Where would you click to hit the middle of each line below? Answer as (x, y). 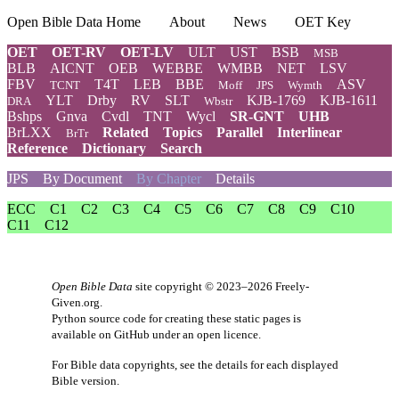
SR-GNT (257, 116)
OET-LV (147, 52)
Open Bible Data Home (74, 22)
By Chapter (169, 179)
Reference (37, 148)
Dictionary (114, 148)
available (75, 334)
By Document (82, 179)
